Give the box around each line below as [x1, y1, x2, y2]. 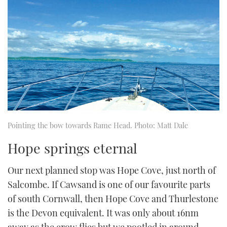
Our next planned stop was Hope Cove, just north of [8, 164, 216, 176]
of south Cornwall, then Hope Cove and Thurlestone [8, 192, 218, 205]
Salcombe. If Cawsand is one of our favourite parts [8, 178, 210, 191]
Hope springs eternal [8, 138, 137, 157]
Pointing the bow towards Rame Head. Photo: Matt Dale [8, 120, 188, 131]
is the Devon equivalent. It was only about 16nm [8, 206, 199, 219]
